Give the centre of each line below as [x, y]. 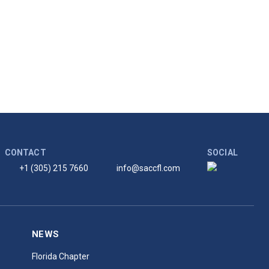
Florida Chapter [61, 256]
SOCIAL [222, 153]
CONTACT [25, 153]
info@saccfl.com [148, 168]
